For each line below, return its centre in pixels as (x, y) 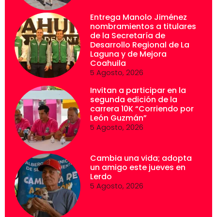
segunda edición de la (133, 99)
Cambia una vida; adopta (141, 158)
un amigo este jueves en (138, 168)
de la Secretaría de (127, 35)
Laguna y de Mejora (128, 54)
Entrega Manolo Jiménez (138, 17)
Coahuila (108, 63)
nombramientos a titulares (143, 26)
